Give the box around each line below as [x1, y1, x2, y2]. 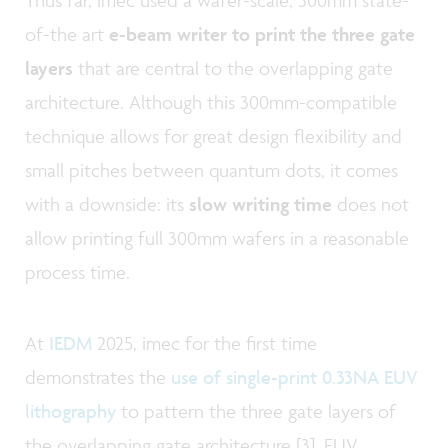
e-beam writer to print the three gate [109, 21, 415, 46]
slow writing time [189, 191, 332, 216]
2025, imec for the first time [92, 331, 317, 356]
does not [332, 191, 409, 216]
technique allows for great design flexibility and [25, 123, 402, 148]
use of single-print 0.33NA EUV [171, 365, 418, 390]
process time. [25, 259, 135, 284]
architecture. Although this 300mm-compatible [25, 89, 397, 114]
